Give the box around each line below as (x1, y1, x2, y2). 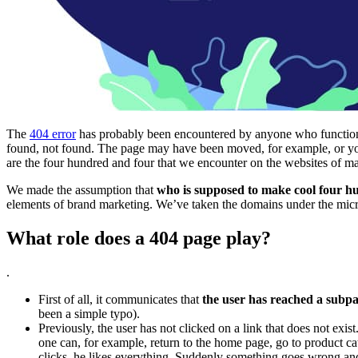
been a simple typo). (38, 306, 140, 320)
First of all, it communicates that (38, 292, 202, 306)
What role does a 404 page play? (6, 227, 271, 249)
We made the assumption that (6, 182, 157, 197)
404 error (30, 126, 76, 141)
